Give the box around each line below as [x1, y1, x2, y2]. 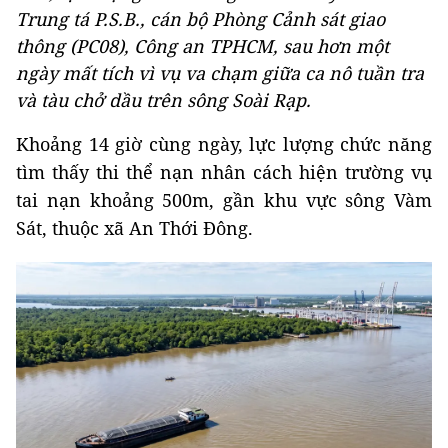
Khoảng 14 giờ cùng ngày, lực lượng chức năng [16, 132, 432, 156]
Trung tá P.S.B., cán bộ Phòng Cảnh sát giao [16, 7, 385, 31]
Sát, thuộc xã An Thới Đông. [16, 216, 253, 240]
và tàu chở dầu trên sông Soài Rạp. [16, 88, 311, 112]
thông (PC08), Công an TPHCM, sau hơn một [16, 34, 389, 58]
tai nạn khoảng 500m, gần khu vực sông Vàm [16, 188, 432, 212]
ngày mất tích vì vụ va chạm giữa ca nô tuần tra [16, 61, 424, 85]
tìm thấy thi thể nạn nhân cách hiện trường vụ [16, 160, 432, 184]
